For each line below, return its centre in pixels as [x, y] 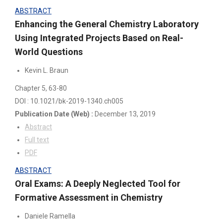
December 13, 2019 [125, 114]
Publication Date [42, 114]
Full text [37, 139]
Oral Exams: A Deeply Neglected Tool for [98, 183]
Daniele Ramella [50, 216]
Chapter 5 [30, 88]
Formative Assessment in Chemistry [89, 197]
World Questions [49, 52]
